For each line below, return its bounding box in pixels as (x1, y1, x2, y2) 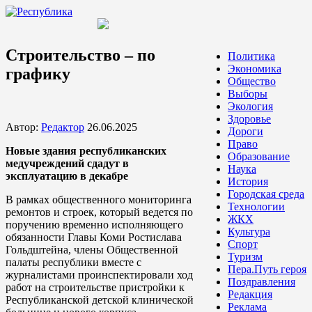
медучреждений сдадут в (6, 157, 129, 169)
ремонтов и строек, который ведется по (6, 205, 193, 218)
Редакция (228, 288, 272, 300)
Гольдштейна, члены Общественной (6, 243, 178, 256)
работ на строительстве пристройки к (6, 281, 185, 293)
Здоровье (228, 113, 271, 125)
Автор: (6, 120, 41, 133)
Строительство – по (6, 45, 155, 64)
